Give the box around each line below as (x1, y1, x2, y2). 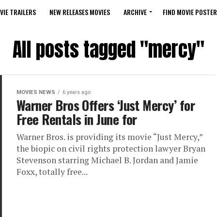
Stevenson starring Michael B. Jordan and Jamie (16, 155, 198, 166)
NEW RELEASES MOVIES (49, 7, 110, 17)
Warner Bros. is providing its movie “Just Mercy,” (16, 131, 202, 142)
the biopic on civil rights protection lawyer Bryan (16, 143, 205, 154)
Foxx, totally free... (16, 166, 88, 177)
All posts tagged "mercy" (13, 35, 204, 64)
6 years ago (62, 89, 91, 95)
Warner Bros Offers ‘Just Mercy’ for (16, 95, 195, 115)
